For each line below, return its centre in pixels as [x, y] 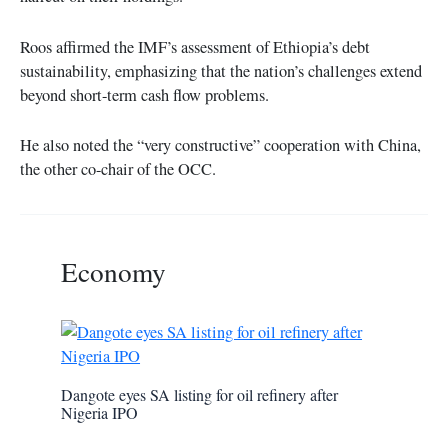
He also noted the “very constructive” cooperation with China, [220, 144]
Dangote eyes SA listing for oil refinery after [200, 394]
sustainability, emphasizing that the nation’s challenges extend [221, 70]
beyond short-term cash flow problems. [147, 94]
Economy [114, 271]
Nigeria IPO [100, 412]
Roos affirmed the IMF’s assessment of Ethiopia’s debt [195, 46]
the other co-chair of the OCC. [125, 168]
